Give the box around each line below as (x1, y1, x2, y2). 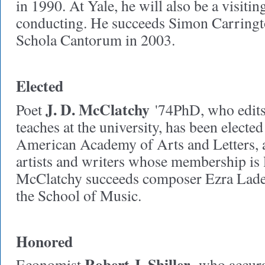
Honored (16, 230, 73, 253)
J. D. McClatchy (46, 98, 150, 121)
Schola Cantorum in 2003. (16, 30, 175, 50)
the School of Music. (16, 185, 141, 205)
